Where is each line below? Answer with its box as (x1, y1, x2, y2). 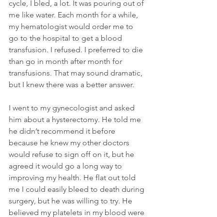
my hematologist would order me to (9, 21, 135, 31)
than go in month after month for (9, 56, 124, 66)
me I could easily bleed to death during (9, 184, 146, 194)
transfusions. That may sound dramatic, (9, 68, 144, 77)
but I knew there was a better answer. (9, 79, 134, 89)
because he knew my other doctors (9, 138, 131, 147)
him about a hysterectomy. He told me (9, 114, 143, 124)
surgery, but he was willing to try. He (9, 196, 134, 205)
